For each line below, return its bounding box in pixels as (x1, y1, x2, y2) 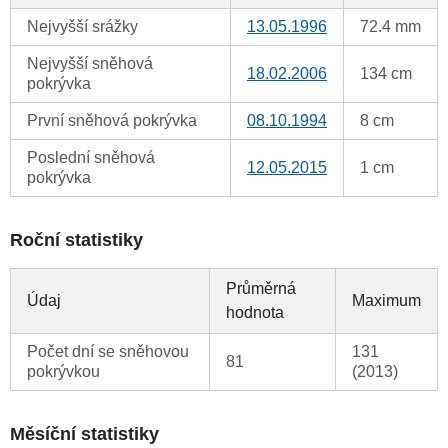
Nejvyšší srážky (27, 18, 138, 36)
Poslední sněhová (27, 149, 155, 167)
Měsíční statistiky (10, 424, 159, 445)
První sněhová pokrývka (27, 112, 197, 130)
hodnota (226, 304, 284, 322)
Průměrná (226, 280, 296, 298)
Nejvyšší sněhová (27, 55, 153, 73)
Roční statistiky (10, 230, 143, 251)
